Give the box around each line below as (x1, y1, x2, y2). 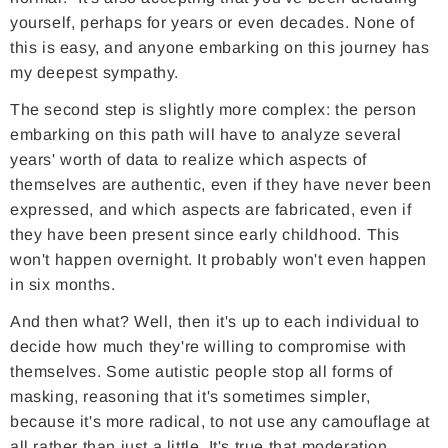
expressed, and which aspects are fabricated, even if (10, 201, 412, 219)
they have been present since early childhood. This (10, 226, 401, 244)
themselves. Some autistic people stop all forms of (10, 363, 394, 381)
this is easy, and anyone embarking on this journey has (10, 39, 430, 57)
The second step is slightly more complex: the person (10, 101, 417, 119)
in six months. (10, 276, 116, 294)
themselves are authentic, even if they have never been (10, 176, 432, 194)
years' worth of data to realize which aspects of (10, 151, 367, 169)
